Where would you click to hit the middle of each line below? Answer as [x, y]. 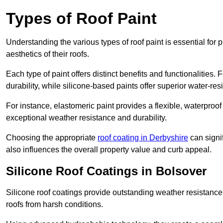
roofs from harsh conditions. [55, 205]
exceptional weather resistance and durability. [86, 118]
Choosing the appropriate [52, 138]
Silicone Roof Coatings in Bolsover [106, 171]
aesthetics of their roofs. [48, 54]
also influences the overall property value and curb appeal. [109, 150]
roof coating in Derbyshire [143, 138]
